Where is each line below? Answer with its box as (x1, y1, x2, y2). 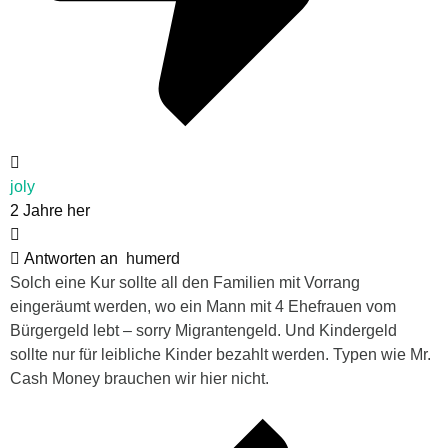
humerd (126, 250, 180, 268)
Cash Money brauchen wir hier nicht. (10, 370, 269, 388)
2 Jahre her (10, 202, 90, 220)
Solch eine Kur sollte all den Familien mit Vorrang (10, 274, 360, 292)
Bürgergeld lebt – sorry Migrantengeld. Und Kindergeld (10, 322, 397, 340)
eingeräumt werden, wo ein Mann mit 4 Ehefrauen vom (10, 298, 396, 316)
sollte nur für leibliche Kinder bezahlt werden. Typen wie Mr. (10, 346, 431, 364)
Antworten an (20, 250, 126, 268)
